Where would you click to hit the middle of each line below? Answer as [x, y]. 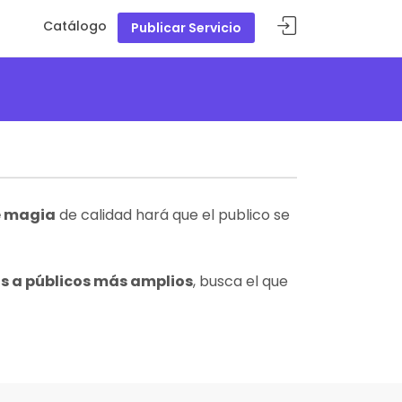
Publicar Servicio [186, 28]
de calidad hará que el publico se [173, 215]
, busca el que [240, 281]
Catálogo [75, 26]
